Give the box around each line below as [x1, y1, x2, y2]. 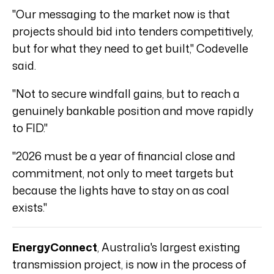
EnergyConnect [12, 239, 97, 256]
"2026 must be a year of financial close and [12, 148, 235, 165]
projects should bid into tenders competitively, [12, 23, 253, 40]
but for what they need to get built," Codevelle [12, 40, 248, 57]
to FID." [12, 120, 48, 136]
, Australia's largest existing [97, 239, 240, 256]
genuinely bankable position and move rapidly [12, 103, 253, 119]
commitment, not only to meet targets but [12, 165, 234, 182]
